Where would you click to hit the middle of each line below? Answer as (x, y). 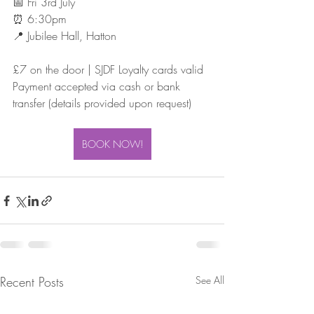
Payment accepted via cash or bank (98, 87)
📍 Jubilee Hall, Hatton (64, 36)
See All (210, 280)
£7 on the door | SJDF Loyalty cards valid (108, 70)
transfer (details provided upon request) (102, 103)
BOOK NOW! (112, 144)
